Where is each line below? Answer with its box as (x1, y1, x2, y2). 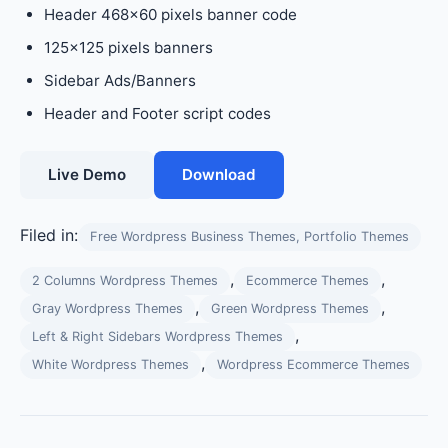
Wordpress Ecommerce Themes (217, 357, 410, 372)
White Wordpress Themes (32, 357, 189, 372)
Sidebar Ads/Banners (44, 71, 196, 90)
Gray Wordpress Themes (32, 301, 183, 316)
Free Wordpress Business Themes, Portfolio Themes (90, 229, 409, 244)
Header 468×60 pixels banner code (44, 5, 297, 24)
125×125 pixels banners (44, 38, 213, 57)
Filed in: (20, 225, 78, 245)
